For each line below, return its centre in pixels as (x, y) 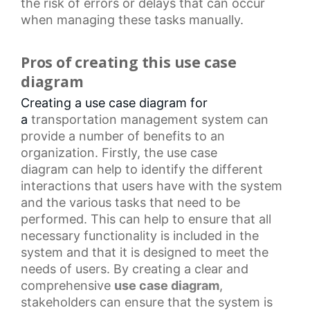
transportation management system (137, 119)
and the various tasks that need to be (130, 202)
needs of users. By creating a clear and (135, 268)
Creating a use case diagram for (114, 102)
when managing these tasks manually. (132, 19)
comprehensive (67, 285)
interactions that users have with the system (152, 185)
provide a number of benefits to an (123, 136)
